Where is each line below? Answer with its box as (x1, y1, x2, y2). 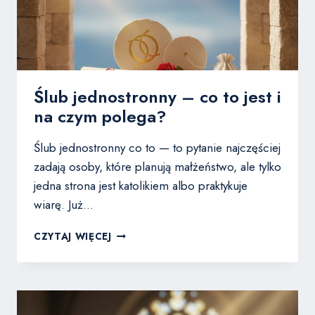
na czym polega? (34, 104, 167, 129)
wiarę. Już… (34, 196, 94, 214)
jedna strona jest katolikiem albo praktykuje (34, 177, 247, 195)
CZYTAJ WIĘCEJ (34, 229, 112, 244)
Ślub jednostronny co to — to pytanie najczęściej (34, 139, 281, 157)
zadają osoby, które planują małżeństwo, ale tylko (34, 158, 281, 176)
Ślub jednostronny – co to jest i (34, 84, 281, 110)
